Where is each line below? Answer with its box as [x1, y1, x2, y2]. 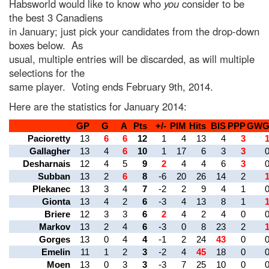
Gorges [39, 235, 70, 244]
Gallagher [29, 147, 70, 156]
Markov [39, 222, 70, 232]
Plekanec [32, 184, 70, 194]
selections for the [9, 65, 85, 80]
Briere [44, 210, 70, 219]
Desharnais [23, 159, 70, 169]
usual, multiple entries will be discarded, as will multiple [9, 52, 255, 66]
